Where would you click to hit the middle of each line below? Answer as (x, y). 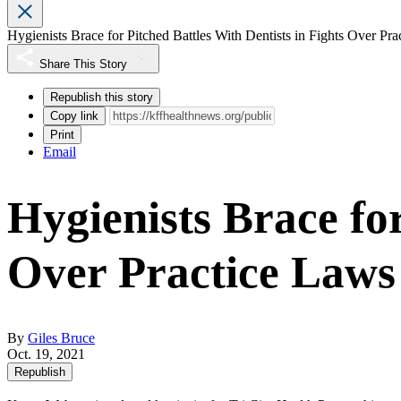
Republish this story (102, 98)
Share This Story (83, 64)
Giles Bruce (61, 338)
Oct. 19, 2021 (46, 354)
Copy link (74, 116)
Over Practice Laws (201, 273)
